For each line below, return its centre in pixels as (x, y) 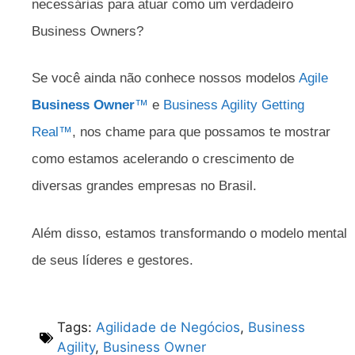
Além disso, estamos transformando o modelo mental (189, 233)
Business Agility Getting (234, 105)
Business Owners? (88, 31)
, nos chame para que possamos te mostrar (201, 132)
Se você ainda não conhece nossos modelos (165, 78)
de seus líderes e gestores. (113, 260)
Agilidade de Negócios (168, 327)
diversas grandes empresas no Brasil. (144, 186)
